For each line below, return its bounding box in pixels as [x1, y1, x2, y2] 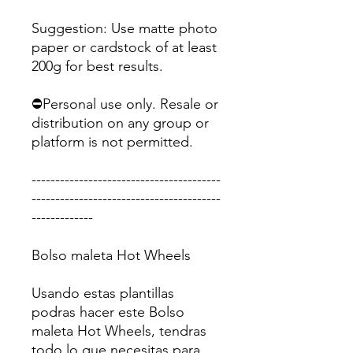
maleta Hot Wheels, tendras [32, 322, 206, 340]
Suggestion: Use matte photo [32, 20, 217, 38]
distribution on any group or [32, 114, 209, 132]
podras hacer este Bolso [32, 303, 184, 321]
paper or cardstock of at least [32, 39, 217, 57]
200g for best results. [32, 58, 163, 76]
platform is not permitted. [32, 133, 193, 151]
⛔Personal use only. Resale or [32, 95, 218, 113]
